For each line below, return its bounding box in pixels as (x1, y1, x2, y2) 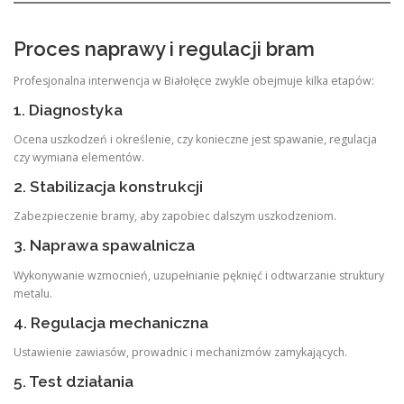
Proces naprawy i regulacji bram (14, 36, 315, 60)
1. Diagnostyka (14, 100, 123, 119)
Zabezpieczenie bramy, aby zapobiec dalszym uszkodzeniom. (14, 208, 336, 225)
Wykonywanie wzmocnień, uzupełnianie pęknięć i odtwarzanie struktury (14, 267, 384, 283)
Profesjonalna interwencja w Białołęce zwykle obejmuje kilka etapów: (14, 72, 374, 88)
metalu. (14, 285, 52, 301)
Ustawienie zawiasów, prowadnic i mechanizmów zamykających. (14, 344, 347, 360)
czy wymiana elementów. (14, 150, 144, 165)
